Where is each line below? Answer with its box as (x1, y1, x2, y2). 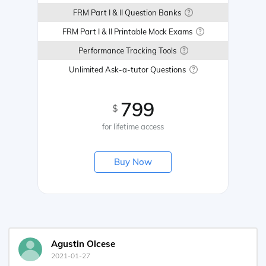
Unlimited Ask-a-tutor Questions (68, 65, 186, 75)
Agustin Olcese (51, 238, 115, 250)
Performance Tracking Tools (78, 46, 176, 56)
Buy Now (114, 156, 152, 168)
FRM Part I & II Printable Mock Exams (62, 27, 192, 37)
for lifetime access (102, 122, 164, 132)
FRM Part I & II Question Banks (73, 8, 181, 18)
